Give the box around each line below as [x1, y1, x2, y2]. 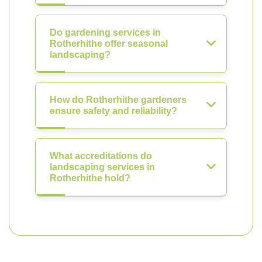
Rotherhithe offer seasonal [50, 39, 168, 49]
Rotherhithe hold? [50, 173, 130, 183]
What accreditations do [50, 151, 152, 161]
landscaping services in [50, 162, 155, 172]
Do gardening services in [50, 27, 161, 37]
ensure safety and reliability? [50, 106, 177, 116]
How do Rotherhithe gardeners [50, 95, 187, 105]
